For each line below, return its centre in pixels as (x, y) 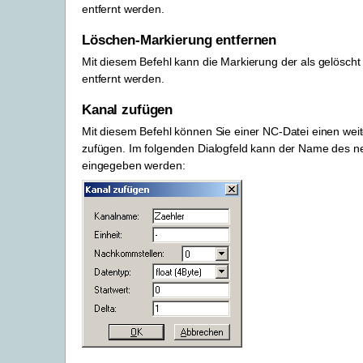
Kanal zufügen (128, 110)
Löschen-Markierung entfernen (179, 41)
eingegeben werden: (134, 166)
